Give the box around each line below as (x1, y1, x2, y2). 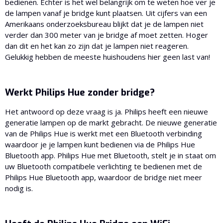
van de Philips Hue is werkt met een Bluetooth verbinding (5, 128, 202, 138)
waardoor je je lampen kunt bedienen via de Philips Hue (5, 139, 195, 149)
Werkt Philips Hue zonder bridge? (5, 86, 155, 99)
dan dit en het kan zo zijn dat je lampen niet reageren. (5, 40, 189, 51)
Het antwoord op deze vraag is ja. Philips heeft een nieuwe (5, 106, 208, 116)
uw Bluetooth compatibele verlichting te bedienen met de (5, 161, 202, 171)
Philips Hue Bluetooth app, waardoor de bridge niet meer (5, 172, 202, 182)
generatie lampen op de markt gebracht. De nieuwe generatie (5, 117, 217, 127)
